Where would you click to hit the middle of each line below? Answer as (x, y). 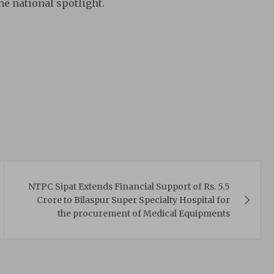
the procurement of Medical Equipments (144, 214)
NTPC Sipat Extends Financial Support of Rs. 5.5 (129, 187)
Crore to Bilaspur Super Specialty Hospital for (134, 200)
